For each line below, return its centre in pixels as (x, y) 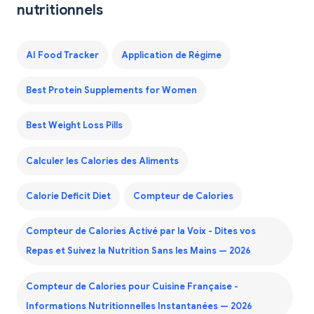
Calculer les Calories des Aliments (102, 161)
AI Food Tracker (62, 55)
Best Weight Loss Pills (74, 126)
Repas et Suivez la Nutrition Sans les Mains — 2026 (138, 251)
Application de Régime (171, 55)
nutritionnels (60, 11)
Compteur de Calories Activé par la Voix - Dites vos (141, 232)
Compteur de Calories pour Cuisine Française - (132, 286)
